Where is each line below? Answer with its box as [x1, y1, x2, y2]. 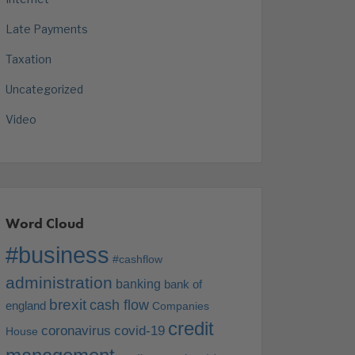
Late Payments [6, 21, 88, 36]
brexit [49, 296, 86, 313]
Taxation [6, 52, 52, 66]
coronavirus [41, 323, 111, 338]
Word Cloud [6, 213, 84, 232]
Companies [152, 299, 209, 312]
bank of [164, 277, 202, 291]
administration [6, 273, 113, 292]
